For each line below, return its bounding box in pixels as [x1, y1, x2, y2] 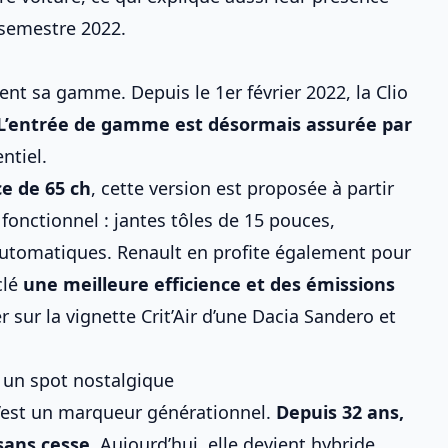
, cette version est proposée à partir [91, 176, 394, 200]
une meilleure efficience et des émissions [23, 272, 395, 296]
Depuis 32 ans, [276, 400, 404, 424]
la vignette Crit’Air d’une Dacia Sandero [46, 304, 374, 328]
